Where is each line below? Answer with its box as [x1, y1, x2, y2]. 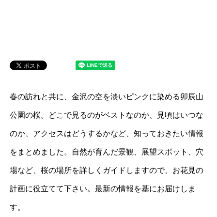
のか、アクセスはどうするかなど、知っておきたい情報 [10, 129, 203, 138]
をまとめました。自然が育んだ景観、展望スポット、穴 [10, 148, 203, 156]
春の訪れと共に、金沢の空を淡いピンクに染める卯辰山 [10, 93, 203, 101]
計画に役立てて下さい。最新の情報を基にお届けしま [10, 185, 196, 193]
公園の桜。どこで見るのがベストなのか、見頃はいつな [10, 111, 203, 119]
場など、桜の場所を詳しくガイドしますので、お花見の [10, 166, 203, 174]
